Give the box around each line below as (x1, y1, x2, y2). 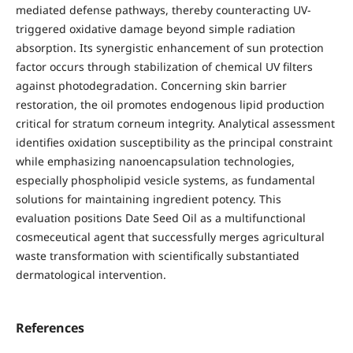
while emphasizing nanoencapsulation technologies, (15, 153, 295, 169)
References (15, 319, 84, 337)
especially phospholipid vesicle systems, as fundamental (15, 172, 315, 188)
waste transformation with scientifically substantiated (15, 247, 299, 263)
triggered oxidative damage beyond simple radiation (15, 20, 295, 36)
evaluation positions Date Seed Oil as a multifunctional (15, 210, 306, 225)
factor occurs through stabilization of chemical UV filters (15, 58, 313, 74)
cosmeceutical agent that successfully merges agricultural (15, 229, 325, 244)
